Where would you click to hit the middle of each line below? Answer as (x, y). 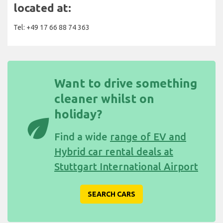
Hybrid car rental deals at (114, 151)
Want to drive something (126, 83)
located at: (42, 7)
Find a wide (82, 136)
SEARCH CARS (111, 194)
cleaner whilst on (104, 99)
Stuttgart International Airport (126, 166)
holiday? (78, 114)
